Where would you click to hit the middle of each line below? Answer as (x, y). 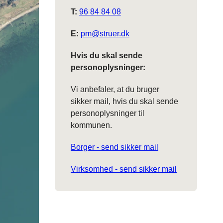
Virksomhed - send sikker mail (124, 169)
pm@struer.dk (105, 33)
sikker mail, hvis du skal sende (124, 101)
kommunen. (91, 125)
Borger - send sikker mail (114, 147)
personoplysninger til (108, 113)
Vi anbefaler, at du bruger (115, 89)
